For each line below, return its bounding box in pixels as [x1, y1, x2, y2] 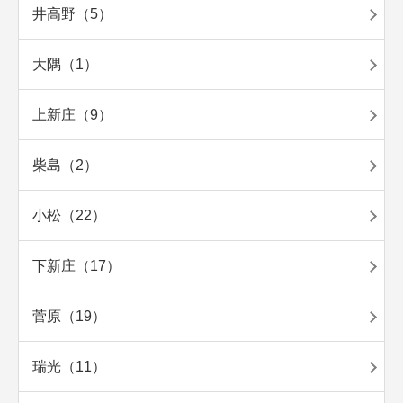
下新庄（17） [32, 258, 121, 274]
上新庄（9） [32, 107, 112, 123]
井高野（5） [32, 6, 112, 22]
